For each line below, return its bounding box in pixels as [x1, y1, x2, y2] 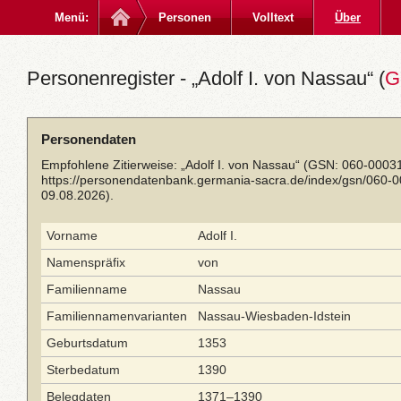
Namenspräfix [47, 255, 125, 269]
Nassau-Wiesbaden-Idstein [198, 309, 351, 323]
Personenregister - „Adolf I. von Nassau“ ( [27, 67, 385, 90]
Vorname [47, 228, 98, 243]
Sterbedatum [47, 363, 120, 377]
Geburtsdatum [47, 336, 128, 350]
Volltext [252, 11, 294, 24]
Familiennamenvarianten [47, 309, 187, 323]
